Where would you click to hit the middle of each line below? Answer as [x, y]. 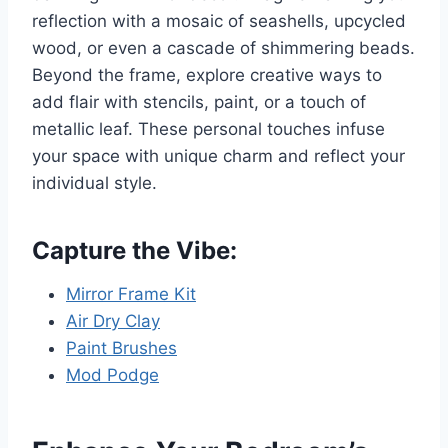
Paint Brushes [121, 348]
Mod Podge [112, 375]
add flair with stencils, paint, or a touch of [199, 102]
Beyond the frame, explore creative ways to [207, 75]
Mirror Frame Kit [131, 294]
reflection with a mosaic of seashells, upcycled [219, 21]
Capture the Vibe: [134, 251]
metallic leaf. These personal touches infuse [208, 129]
